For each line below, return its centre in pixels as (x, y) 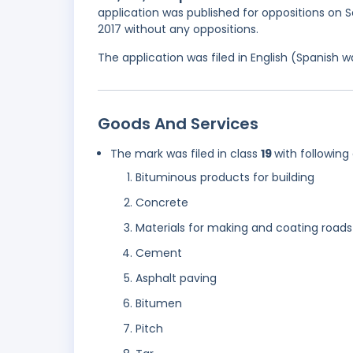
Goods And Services (178, 124)
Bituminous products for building (225, 178)
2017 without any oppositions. (178, 30)
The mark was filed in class (186, 154)
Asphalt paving (176, 279)
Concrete (162, 203)
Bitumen (159, 304)
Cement (159, 253)
